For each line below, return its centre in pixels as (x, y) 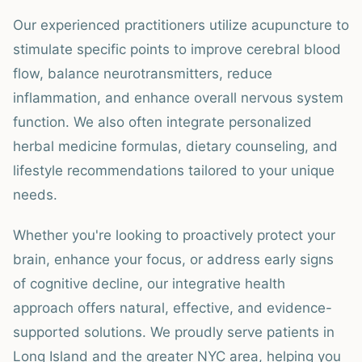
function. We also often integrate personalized (162, 122)
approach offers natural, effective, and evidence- (173, 308)
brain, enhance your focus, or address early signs (173, 259)
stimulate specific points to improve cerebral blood (177, 49)
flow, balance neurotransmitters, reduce (143, 74)
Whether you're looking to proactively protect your (174, 235)
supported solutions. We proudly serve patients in (174, 332)
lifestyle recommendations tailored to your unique (174, 170)
